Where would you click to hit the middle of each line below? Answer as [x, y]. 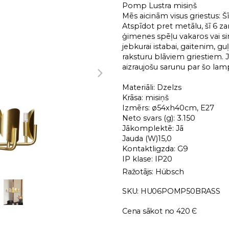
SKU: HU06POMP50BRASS [171, 191]
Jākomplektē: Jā [153, 128]
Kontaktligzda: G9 [155, 148]
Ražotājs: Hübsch [153, 171]
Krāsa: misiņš [145, 97]
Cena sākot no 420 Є [159, 211]
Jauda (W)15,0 [147, 138]
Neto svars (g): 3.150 [159, 118]
